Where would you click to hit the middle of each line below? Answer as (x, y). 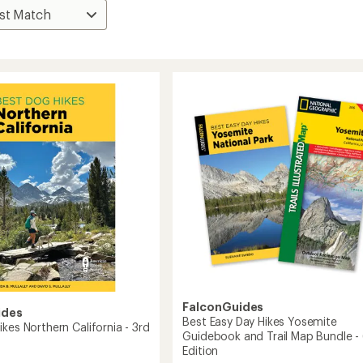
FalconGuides (223, 307)
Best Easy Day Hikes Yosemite (260, 322)
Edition (201, 351)
